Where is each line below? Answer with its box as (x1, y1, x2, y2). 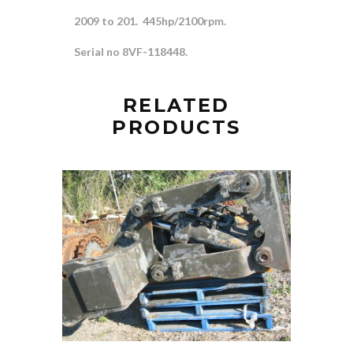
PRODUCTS (112, 115, 241, 139)
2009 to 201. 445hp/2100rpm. (74, 13, 226, 28)
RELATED (123, 93, 230, 117)
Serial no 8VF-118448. (74, 44, 188, 58)
